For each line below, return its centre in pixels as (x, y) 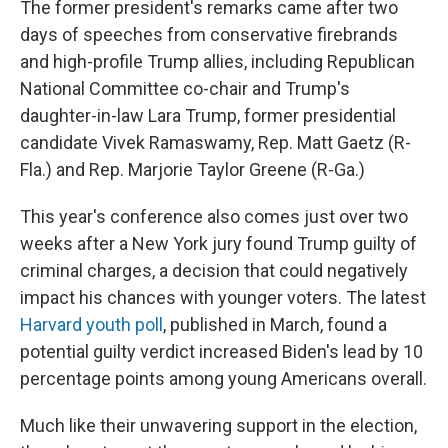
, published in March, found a (275, 324)
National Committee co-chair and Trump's (185, 88)
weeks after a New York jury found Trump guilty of (218, 243)
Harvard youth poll (91, 324)
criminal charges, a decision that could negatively (214, 270)
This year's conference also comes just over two (214, 216)
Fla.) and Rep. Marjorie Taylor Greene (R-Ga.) (192, 169)
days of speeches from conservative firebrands (209, 34)
